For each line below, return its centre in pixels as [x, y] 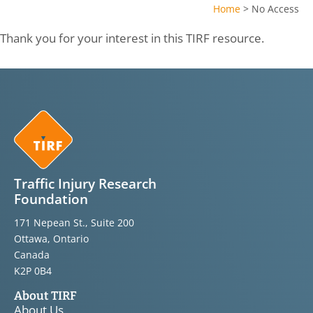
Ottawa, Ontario [51, 238]
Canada [32, 254]
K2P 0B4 [33, 270]
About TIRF [45, 296]
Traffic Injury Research [85, 183]
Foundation [51, 199]
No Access [275, 8]
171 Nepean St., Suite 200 [74, 222]
